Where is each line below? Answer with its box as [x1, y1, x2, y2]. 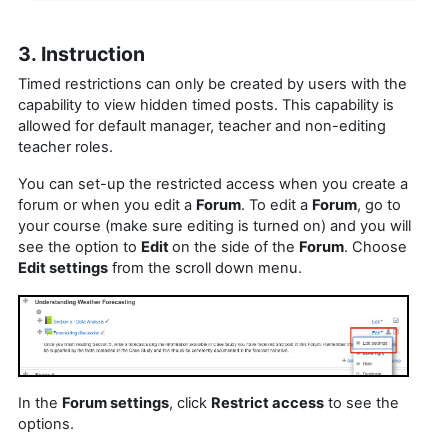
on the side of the [172, 237, 299, 256]
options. [18, 414, 74, 433]
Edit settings [18, 258, 108, 277]
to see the [324, 393, 399, 412]
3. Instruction [18, 41, 145, 66]
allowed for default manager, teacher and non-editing [18, 116, 386, 135]
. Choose [344, 237, 407, 256]
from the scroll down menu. [108, 258, 302, 277]
